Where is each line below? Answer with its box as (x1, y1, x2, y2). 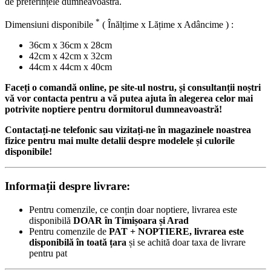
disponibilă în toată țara (29, 237, 126, 247)
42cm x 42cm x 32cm (29, 51, 112, 62)
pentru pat (29, 247, 67, 258)
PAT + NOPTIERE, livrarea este (109, 226, 244, 237)
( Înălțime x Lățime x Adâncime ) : (100, 19, 233, 30)
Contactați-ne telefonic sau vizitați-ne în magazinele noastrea (5, 125, 251, 135)
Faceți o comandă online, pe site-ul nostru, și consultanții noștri (5, 82, 261, 93)
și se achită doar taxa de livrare (126, 237, 246, 247)
